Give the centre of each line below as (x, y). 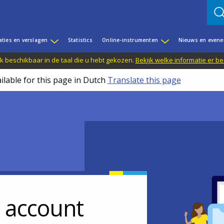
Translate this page (144, 80)
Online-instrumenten (130, 40)
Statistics (80, 40)
